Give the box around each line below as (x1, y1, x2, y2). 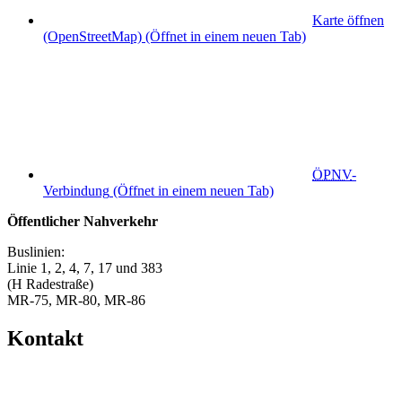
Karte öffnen (312, 13, 384, 29)
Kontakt (7, 327, 83, 350)
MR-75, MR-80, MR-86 (7, 293, 145, 309)
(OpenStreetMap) (43, 29, 142, 45)
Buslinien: (7, 244, 65, 260)
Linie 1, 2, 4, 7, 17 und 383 (7, 260, 162, 276)
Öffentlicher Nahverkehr (7, 214, 158, 230)
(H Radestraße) (7, 276, 93, 293)
